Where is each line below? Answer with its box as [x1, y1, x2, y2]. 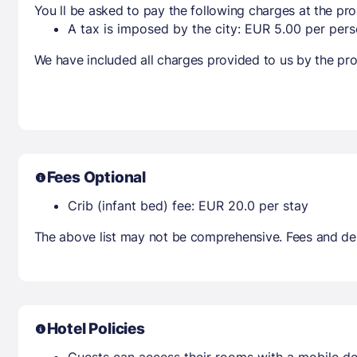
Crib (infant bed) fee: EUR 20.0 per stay [67, 197, 308, 214]
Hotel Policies [46, 319, 145, 338]
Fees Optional [46, 167, 147, 186]
